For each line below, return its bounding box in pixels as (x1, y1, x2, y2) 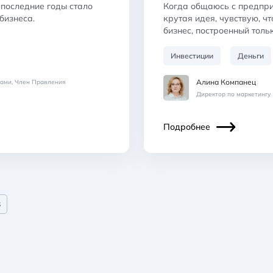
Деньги (238, 51, 264, 60)
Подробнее (163, 121, 210, 132)
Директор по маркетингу (196, 90, 271, 98)
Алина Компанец (196, 77, 256, 87)
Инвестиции (171, 51, 213, 60)
